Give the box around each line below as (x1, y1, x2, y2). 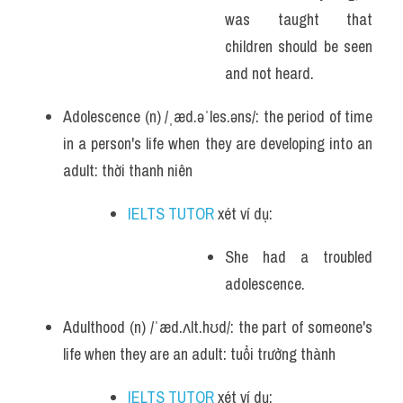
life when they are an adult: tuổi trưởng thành (63, 343, 336, 365)
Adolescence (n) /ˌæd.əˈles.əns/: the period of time (63, 105, 372, 128)
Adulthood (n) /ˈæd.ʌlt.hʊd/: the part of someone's (63, 316, 372, 338)
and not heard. (225, 62, 314, 85)
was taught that (225, 8, 372, 31)
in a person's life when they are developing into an (63, 132, 372, 155)
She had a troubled (225, 246, 372, 268)
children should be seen (225, 35, 372, 58)
